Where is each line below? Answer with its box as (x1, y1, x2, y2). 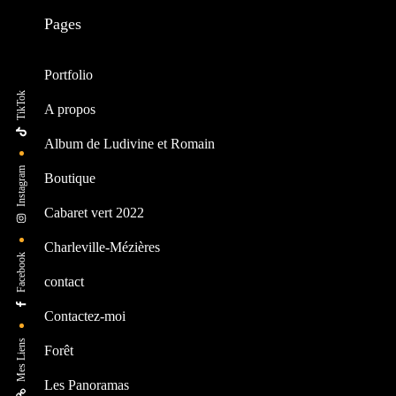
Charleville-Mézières (44, 239, 160, 255)
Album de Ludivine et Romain (44, 135, 215, 151)
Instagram (15, 164, 27, 207)
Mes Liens (15, 337, 27, 382)
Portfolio (44, 66, 93, 82)
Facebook (15, 251, 27, 293)
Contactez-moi (44, 308, 126, 324)
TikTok (15, 89, 27, 120)
